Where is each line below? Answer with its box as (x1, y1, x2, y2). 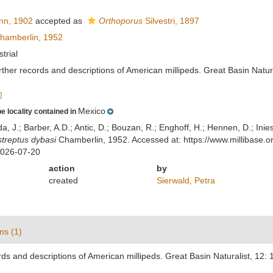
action (49, 163, 76, 173)
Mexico (77, 106, 105, 116)
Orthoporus (98, 16, 143, 26)
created (49, 175, 79, 185)
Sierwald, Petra (156, 175, 215, 185)
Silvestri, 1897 (142, 16, 199, 26)
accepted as (32, 16, 85, 26)
